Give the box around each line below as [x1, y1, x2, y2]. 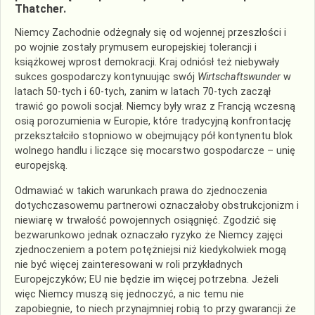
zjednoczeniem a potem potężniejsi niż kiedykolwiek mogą [15, 243, 286, 256]
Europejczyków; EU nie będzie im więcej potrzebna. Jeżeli [15, 273, 278, 285]
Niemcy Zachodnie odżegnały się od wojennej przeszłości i [15, 27, 286, 39]
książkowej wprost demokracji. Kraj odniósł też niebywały [15, 56, 279, 69]
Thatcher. [15, 2, 66, 15]
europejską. [15, 160, 67, 172]
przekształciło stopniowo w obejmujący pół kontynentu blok [15, 130, 292, 143]
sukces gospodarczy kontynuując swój [15, 71, 198, 84]
